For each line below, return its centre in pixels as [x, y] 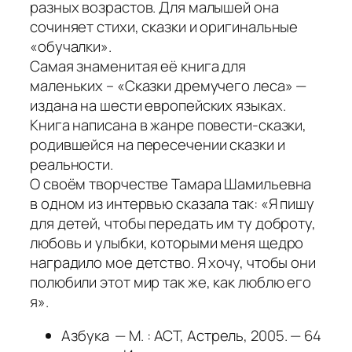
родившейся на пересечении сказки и [158, 144]
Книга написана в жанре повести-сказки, [169, 125]
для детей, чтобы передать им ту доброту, [173, 223]
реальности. [71, 164]
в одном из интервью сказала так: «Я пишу [172, 203]
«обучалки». [71, 46]
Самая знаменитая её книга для [138, 66]
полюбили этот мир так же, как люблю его [171, 282]
